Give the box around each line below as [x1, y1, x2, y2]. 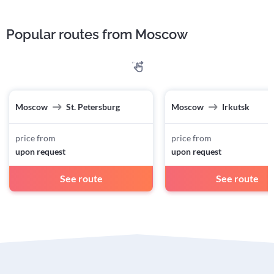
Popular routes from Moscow [6, 26, 188, 43]
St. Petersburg [66, 102, 120, 113]
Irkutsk [222, 102, 250, 113]
